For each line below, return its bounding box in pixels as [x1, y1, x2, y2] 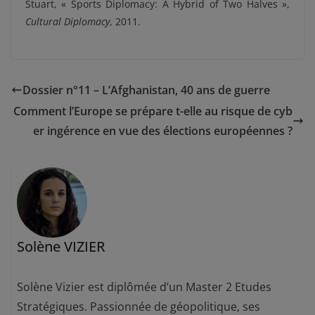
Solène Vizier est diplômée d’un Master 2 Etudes [17, 278, 272, 295]
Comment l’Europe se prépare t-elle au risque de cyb [13, 103, 292, 119]
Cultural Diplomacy [25, 14, 110, 28]
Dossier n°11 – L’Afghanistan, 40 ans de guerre [22, 82, 270, 98]
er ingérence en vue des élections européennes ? [33, 122, 292, 139]
